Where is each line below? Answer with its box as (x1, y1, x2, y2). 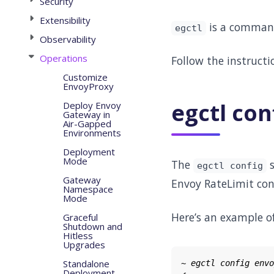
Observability (39, 33, 96, 45)
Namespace (62, 183, 113, 195)
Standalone (62, 257, 109, 270)
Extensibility (39, 14, 91, 26)
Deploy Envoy (62, 99, 121, 111)
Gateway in (62, 108, 110, 120)
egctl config (196, 160, 263, 171)
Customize (62, 71, 108, 83)
